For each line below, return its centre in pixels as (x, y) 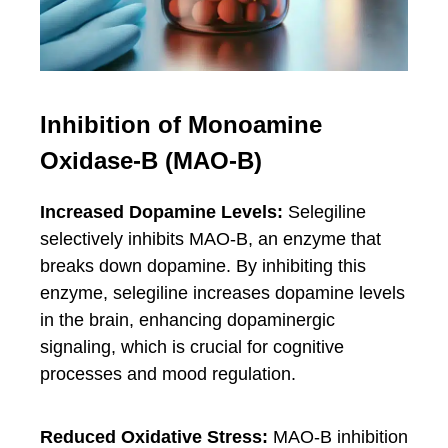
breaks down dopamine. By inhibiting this (203, 266)
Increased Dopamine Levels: (161, 212)
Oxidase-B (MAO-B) (151, 160)
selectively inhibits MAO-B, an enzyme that (210, 239)
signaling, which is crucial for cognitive (192, 347)
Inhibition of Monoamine (181, 124)
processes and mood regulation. (168, 374)
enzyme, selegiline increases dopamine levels (222, 293)
